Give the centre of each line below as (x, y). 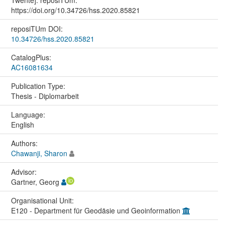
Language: (29, 114)
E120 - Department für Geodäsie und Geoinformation (96, 210)
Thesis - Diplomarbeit (45, 96)
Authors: (25, 143)
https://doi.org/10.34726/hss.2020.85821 (75, 10)
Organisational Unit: (43, 200)
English (22, 124)
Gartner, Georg (36, 182)
